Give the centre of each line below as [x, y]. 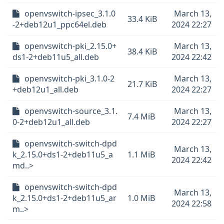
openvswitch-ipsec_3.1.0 [70, 13]
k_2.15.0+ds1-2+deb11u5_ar [64, 198]
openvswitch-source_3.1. [71, 111]
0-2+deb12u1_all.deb [51, 122]
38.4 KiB [142, 51]
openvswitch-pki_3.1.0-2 [69, 78]
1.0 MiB [141, 198]
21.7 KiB [142, 84]
